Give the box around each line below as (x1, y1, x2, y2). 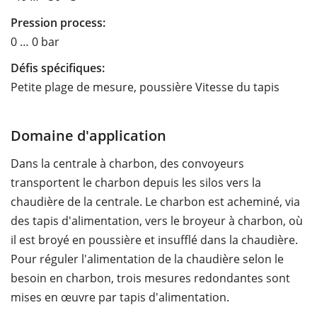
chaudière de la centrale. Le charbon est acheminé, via (11, 193, 300, 209)
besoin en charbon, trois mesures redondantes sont (11, 270, 290, 286)
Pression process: (11, 14, 105, 30)
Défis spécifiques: (11, 59, 105, 76)
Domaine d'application (11, 125, 166, 145)
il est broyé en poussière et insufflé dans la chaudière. (11, 231, 298, 248)
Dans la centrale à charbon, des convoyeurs (11, 155, 244, 171)
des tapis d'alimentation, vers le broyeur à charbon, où (11, 212, 303, 229)
